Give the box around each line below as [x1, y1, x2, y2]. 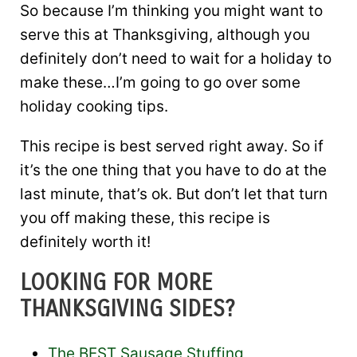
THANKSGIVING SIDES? [20, 295, 235, 323]
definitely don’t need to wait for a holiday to [20, 49, 331, 68]
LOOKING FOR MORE [20, 269, 213, 296]
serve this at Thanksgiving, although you [20, 25, 310, 44]
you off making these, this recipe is [20, 208, 270, 227]
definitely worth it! [20, 232, 151, 251]
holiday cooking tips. [20, 96, 168, 116]
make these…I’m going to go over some [20, 73, 300, 92]
